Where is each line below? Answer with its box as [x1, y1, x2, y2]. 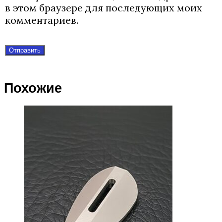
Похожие [4, 81, 62, 96]
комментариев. [5, 14, 78, 26]
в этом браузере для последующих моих [5, 1, 202, 14]
